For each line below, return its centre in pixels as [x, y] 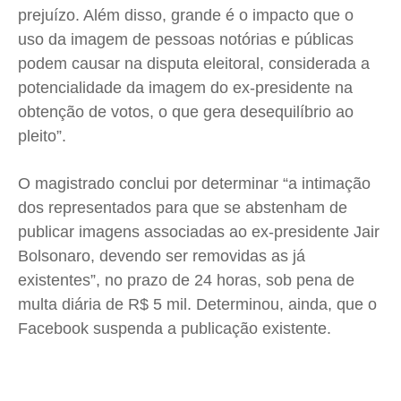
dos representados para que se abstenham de [183, 208]
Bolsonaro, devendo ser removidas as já [162, 256]
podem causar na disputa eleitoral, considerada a [194, 64]
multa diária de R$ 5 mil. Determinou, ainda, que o [197, 305]
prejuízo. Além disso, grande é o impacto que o [186, 16]
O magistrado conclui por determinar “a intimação [194, 184]
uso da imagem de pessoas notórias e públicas [186, 40]
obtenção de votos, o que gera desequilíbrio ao [186, 112]
